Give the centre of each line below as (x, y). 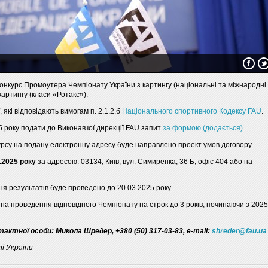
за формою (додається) (203, 128)
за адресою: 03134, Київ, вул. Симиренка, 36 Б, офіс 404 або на (144, 162)
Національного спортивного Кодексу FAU (192, 111)
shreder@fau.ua (239, 231)
